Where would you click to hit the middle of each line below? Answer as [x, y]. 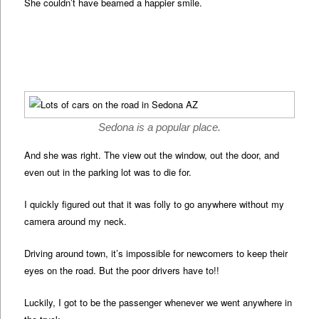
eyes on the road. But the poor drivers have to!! [122, 271]
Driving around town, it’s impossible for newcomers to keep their [156, 253]
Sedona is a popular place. [159, 127]
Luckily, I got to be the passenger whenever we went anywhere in [158, 303]
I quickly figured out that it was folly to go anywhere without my [155, 204]
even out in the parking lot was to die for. [108, 172]
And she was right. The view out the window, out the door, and [152, 155]
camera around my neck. [76, 221]
